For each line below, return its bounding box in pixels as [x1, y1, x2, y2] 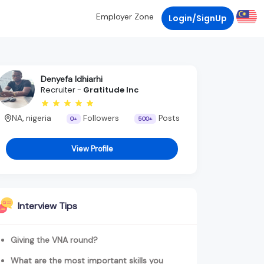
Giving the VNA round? [11, 235, 98, 246]
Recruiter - [41, 84, 83, 96]
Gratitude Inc [83, 84, 138, 96]
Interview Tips [18, 200, 77, 213]
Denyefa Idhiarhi [41, 74, 103, 85]
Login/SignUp [169, 12, 227, 24]
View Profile [71, 144, 113, 154]
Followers [80, 113, 119, 123]
